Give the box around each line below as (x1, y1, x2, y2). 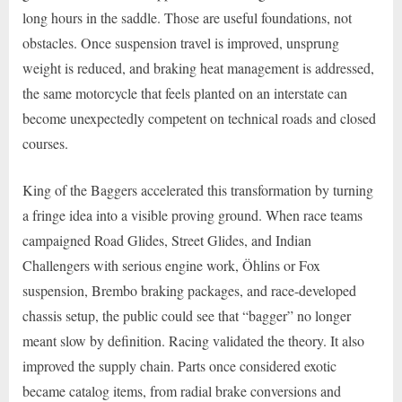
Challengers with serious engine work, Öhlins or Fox (22, 256, 320, 275)
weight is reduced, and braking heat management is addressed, (22, 58, 374, 78)
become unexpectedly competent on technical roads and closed (22, 109, 376, 128)
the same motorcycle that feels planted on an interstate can (22, 83, 347, 103)
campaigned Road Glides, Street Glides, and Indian (22, 231, 311, 250)
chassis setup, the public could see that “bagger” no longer (22, 306, 351, 326)
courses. (22, 134, 68, 153)
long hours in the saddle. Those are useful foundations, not (22, 8, 352, 28)
